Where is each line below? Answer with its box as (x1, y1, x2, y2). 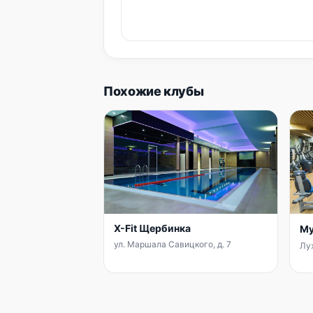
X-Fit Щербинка (114, 222, 191, 234)
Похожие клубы (103, 84, 204, 99)
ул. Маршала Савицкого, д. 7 (114, 239, 231, 249)
